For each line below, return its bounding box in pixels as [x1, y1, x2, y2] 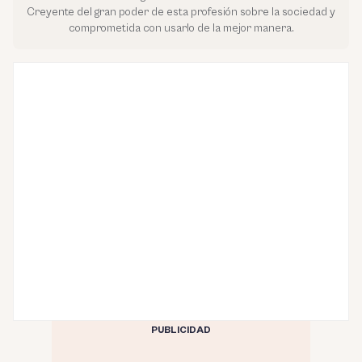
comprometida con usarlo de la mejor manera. [68, 21, 294, 35]
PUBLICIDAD [151, 324, 211, 335]
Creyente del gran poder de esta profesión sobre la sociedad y [27, 5, 335, 19]
